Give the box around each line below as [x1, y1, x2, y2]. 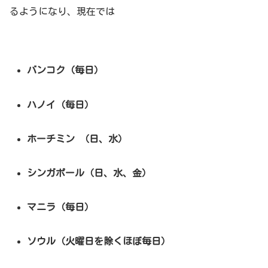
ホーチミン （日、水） [27, 133, 128, 144]
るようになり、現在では [10, 6, 115, 16]
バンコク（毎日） [27, 65, 104, 75]
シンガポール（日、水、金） [27, 167, 152, 178]
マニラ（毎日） [27, 202, 95, 212]
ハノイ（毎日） [27, 99, 95, 109]
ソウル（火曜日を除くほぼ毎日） [27, 236, 171, 246]
